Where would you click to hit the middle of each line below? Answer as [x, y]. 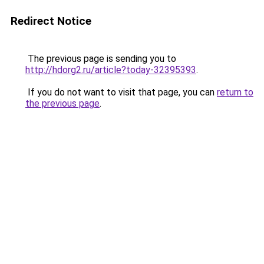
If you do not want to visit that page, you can [121, 92]
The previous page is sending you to [101, 59]
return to [235, 92]
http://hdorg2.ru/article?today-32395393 [111, 70]
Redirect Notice [51, 21]
